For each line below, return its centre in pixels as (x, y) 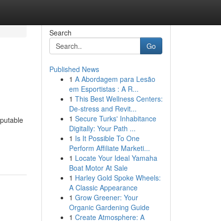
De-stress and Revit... (103, 109)
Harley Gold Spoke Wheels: (118, 178)
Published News (74, 69)
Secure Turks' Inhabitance (115, 118)
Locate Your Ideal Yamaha (116, 158)
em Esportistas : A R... (104, 89)
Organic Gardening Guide (109, 207)
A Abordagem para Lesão (115, 79)
